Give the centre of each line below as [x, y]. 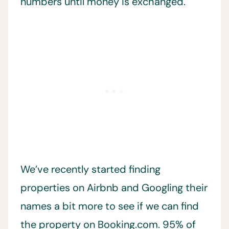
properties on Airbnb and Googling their [114, 188]
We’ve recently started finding [90, 169]
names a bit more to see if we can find [110, 206]
